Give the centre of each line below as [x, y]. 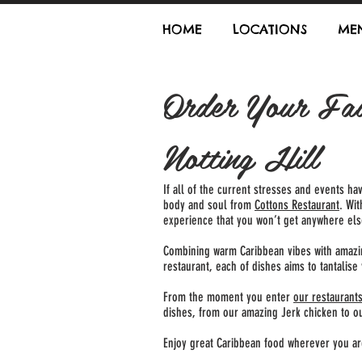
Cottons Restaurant [297, 205]
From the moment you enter [228, 297]
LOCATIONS [270, 29]
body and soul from [209, 205]
